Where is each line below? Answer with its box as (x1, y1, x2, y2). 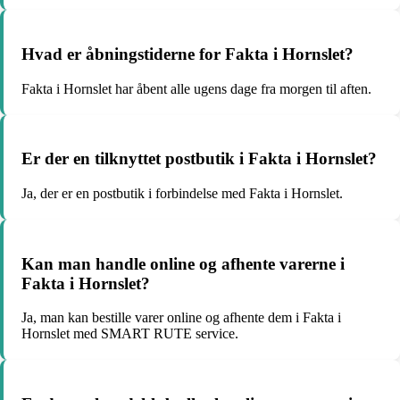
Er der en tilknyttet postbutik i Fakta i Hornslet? (21, 149, 377, 169)
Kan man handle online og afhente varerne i (21, 254, 345, 273)
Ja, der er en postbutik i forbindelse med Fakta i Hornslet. (21, 186, 343, 201)
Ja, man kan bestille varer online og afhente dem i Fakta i (21, 310, 341, 326)
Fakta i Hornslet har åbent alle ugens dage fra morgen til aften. (21, 80, 371, 96)
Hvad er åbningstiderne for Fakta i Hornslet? (21, 44, 354, 63)
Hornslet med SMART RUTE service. (21, 326, 238, 342)
